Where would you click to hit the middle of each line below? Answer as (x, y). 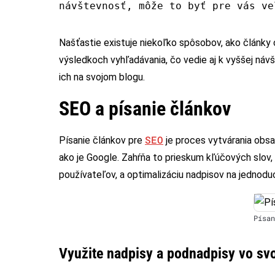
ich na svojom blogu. (102, 77)
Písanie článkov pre (102, 140)
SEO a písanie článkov (145, 108)
